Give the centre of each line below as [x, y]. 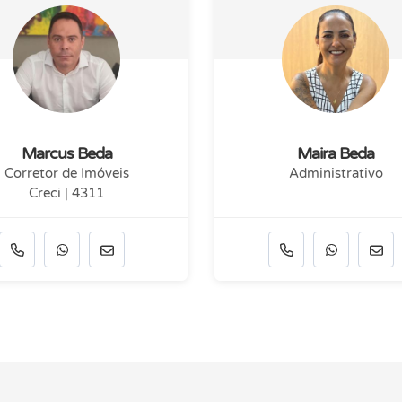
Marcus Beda [66, 154]
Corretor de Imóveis [66, 174]
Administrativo [336, 174]
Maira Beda [336, 154]
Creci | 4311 [66, 193]
